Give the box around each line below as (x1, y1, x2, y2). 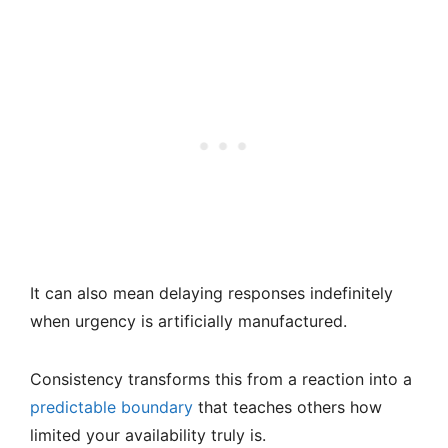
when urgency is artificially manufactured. (30, 311, 347, 332)
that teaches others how (193, 397, 382, 418)
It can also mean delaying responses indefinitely (30, 283, 393, 304)
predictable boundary (30, 397, 193, 418)
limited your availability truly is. (30, 425, 266, 446)
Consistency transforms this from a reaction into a (30, 369, 412, 390)
